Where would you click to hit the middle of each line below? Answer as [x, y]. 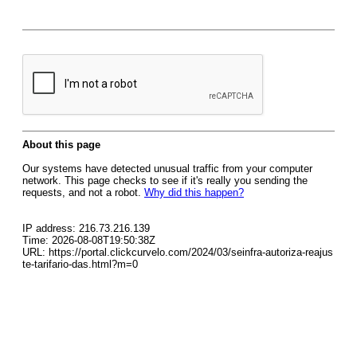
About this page [61, 145]
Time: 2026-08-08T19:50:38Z [89, 240]
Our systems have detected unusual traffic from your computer [167, 169]
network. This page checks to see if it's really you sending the [165, 180]
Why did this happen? [194, 192]
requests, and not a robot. [83, 192]
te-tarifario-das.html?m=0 [80, 264]
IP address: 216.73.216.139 [86, 228]
